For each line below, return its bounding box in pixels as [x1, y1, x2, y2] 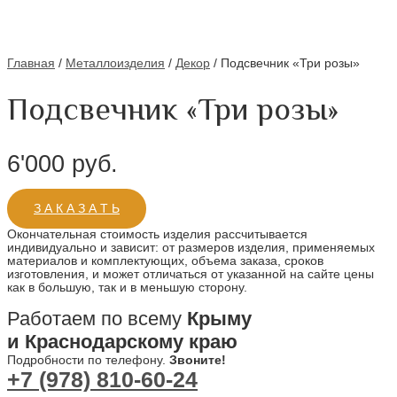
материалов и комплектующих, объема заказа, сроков [7, 253, 323, 268]
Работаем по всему [7, 307, 187, 330]
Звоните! [169, 353, 226, 367]
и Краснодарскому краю [7, 330, 237, 353]
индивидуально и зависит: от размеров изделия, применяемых [7, 240, 375, 254]
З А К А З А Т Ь [34, 201, 120, 215]
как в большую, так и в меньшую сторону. [7, 280, 247, 294]
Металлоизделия [66, 57, 165, 71]
